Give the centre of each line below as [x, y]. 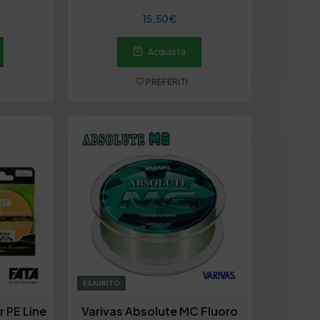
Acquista [167, 52]
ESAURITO [101, 284]
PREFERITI [166, 82]
